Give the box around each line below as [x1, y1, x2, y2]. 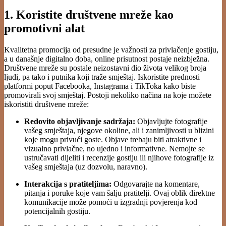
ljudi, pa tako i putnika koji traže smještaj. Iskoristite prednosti [4, 72, 200, 81]
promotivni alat [4, 21, 85, 35]
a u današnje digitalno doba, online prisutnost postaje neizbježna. [4, 54, 209, 63]
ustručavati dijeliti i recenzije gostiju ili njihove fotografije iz [24, 153, 214, 162]
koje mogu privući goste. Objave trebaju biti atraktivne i [24, 135, 201, 144]
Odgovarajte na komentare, [111, 179, 200, 188]
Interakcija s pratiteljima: [24, 179, 111, 188]
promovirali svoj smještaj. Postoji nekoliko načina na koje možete [4, 90, 211, 99]
